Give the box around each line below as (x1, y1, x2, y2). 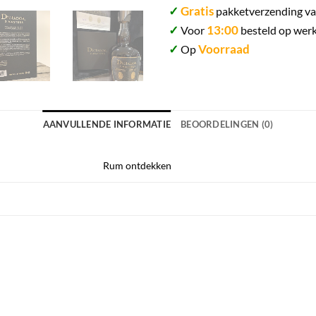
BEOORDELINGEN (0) (181, 118, 274, 130)
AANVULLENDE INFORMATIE (42, 118, 171, 130)
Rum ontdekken (103, 159, 172, 171)
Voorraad (198, 41, 250, 56)
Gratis (181, 3, 214, 18)
